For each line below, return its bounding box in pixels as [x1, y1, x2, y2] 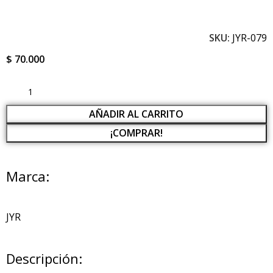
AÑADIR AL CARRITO [89, 107, 184, 121]
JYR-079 [232, 30, 267, 44]
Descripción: [6, 249, 82, 268]
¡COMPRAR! [110, 126, 163, 140]
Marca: [6, 166, 49, 185]
